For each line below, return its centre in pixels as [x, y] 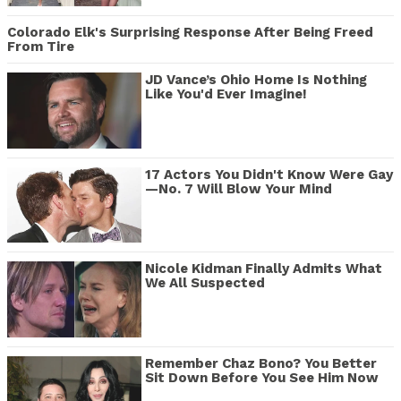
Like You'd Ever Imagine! [226, 94]
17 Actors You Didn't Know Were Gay [269, 174]
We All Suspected [205, 283]
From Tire [41, 47]
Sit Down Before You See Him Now [262, 377]
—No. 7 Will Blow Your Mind [239, 188]
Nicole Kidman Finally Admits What [264, 269]
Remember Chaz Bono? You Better [261, 363]
